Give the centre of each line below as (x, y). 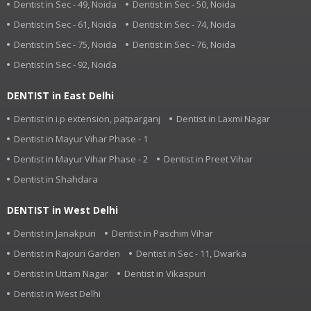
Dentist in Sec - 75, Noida (65, 44)
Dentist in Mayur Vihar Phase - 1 (81, 139)
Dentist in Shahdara (56, 179)
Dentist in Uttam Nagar (61, 274)
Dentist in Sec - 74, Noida (184, 24)
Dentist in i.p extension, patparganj (87, 119)
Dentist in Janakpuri (55, 233)
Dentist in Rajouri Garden (67, 253)
